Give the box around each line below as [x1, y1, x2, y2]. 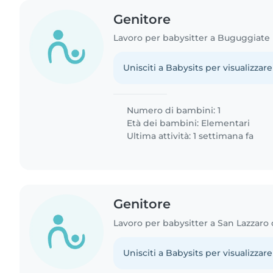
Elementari [201, 118, 250, 129]
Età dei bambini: [124, 118, 202, 129]
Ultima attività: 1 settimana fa [124, 130, 254, 142]
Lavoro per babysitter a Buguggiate [113, 32, 271, 44]
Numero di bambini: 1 [124, 105, 221, 116]
